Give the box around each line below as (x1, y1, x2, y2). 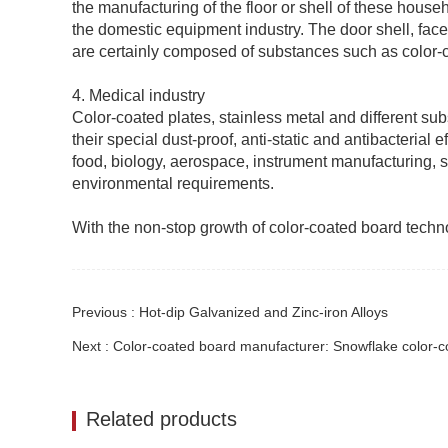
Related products (86, 408, 237, 431)
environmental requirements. (72, 175, 274, 193)
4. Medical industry (72, 87, 205, 105)
